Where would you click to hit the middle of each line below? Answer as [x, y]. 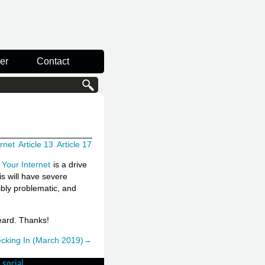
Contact [53, 61]
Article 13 [36, 144]
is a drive [69, 164]
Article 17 [74, 144]
